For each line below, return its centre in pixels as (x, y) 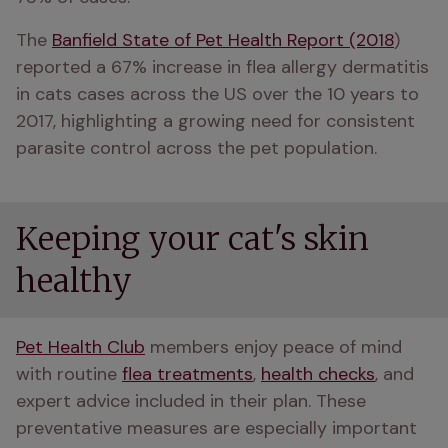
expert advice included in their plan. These (191, 401)
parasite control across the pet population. (196, 148)
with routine (69, 374)
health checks (318, 374)
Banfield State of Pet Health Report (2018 (223, 40)
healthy (74, 281)
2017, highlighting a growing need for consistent (215, 121)
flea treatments (187, 374)
